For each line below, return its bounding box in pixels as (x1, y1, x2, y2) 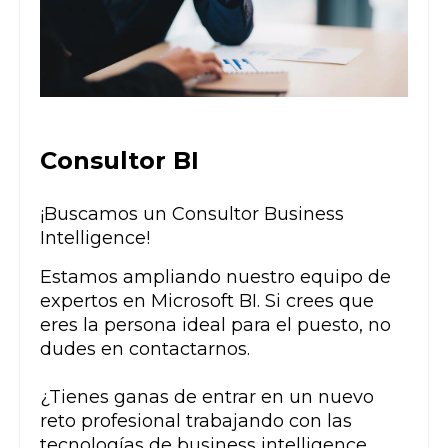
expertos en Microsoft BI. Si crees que (40, 290, 374, 313)
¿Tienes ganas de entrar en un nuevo (40, 386, 374, 409)
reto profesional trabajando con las (40, 410, 352, 433)
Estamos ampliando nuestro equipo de (40, 266, 391, 289)
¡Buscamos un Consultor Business (40, 203, 344, 226)
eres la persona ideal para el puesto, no (40, 314, 391, 337)
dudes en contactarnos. (40, 338, 250, 361)
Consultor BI (40, 145, 199, 175)
